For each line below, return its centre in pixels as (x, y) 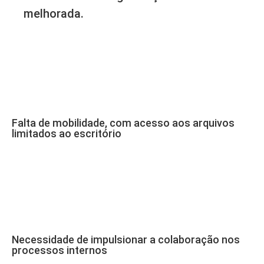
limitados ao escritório (67, 133)
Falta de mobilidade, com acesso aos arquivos (123, 123)
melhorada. (54, 14)
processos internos (60, 250)
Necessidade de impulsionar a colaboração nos (126, 240)
